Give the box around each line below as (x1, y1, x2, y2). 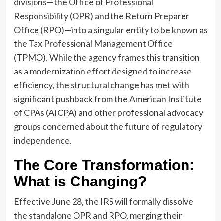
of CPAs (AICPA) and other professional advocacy (13, 107, 203, 118)
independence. (13, 134, 72, 146)
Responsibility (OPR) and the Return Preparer (13, 10, 189, 21)
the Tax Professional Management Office (13, 37, 173, 49)
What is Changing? (13, 173, 147, 189)
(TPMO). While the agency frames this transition (13, 51, 200, 63)
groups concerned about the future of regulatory (13, 120, 202, 132)
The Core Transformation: (13, 156, 194, 173)
